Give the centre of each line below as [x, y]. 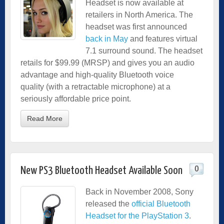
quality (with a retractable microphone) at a [95, 86]
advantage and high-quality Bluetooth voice [97, 74]
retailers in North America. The [139, 14]
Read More [45, 118]
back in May [107, 38]
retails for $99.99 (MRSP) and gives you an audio [107, 62]
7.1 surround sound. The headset [144, 50]
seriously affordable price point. [76, 98]
